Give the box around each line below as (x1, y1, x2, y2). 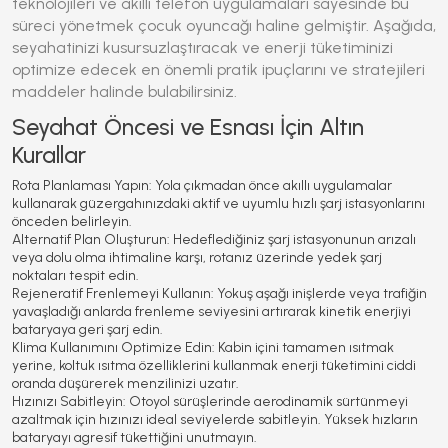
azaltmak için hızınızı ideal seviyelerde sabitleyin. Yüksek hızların (12, 411, 418, 428)
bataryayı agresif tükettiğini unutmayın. (12, 429, 257, 446)
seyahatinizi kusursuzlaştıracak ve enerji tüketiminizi (12, 38, 393, 57)
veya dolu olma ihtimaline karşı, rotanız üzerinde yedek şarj (12, 249, 382, 266)
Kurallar (12, 141, 86, 169)
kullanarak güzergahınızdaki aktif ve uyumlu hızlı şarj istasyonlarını (12, 195, 425, 212)
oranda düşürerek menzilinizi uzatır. (12, 375, 239, 392)
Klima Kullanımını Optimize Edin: (12, 339, 215, 356)
